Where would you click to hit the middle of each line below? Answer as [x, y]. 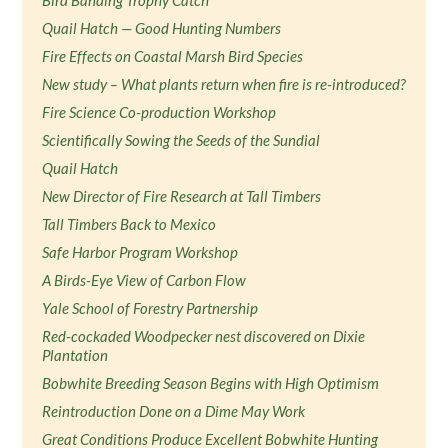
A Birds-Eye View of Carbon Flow [144, 280]
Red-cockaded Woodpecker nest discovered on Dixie [204, 336]
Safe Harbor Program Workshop [140, 252]
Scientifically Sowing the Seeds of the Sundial [181, 140]
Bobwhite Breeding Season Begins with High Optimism [211, 383]
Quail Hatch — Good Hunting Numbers [162, 28]
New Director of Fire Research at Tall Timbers [182, 196]
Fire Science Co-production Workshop [159, 112]
